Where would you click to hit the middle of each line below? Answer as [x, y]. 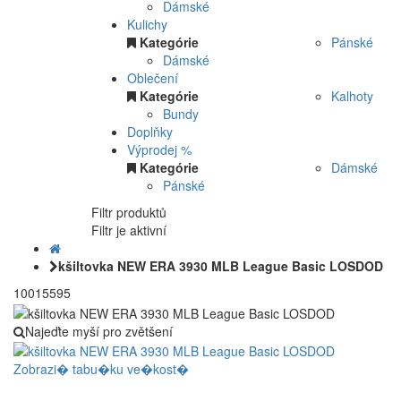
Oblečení [153, 78]
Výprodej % [159, 150]
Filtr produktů [129, 213]
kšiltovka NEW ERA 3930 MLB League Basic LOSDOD [221, 266]
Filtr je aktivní [129, 230]
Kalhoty [353, 96]
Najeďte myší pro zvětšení [99, 331]
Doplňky [150, 132]
